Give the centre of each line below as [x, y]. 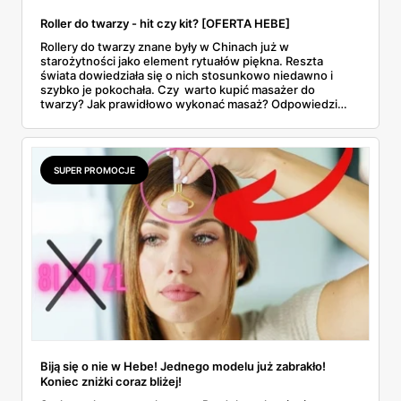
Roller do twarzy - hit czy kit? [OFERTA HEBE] [165, 23]
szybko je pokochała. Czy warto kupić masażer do [178, 89]
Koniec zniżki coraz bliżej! [111, 381]
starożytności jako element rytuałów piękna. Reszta [182, 60]
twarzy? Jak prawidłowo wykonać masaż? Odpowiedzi [189, 103]
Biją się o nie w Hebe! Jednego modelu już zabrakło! [183, 366]
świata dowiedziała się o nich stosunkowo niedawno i [187, 75]
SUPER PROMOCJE [94, 170]
